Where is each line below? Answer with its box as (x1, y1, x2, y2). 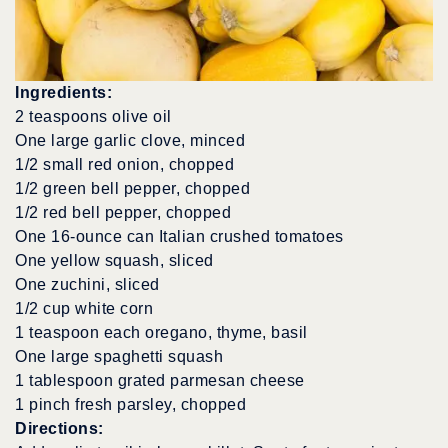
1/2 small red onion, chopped (15, 155, 234, 173)
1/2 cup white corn (15, 299, 153, 317)
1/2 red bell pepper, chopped (15, 203, 231, 221)
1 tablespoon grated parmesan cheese (15, 371, 305, 389)
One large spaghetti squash (15, 347, 223, 365)
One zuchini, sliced (15, 275, 160, 293)
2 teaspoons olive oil (15, 107, 172, 125)
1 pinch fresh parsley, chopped (15, 395, 246, 413)
